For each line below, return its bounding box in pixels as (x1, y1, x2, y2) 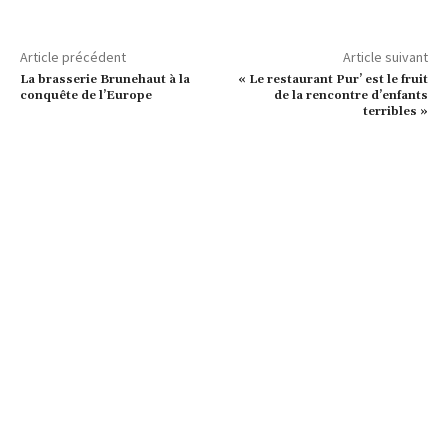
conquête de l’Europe (20, 88, 152, 104)
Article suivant (342, 48, 428, 67)
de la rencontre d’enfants (273, 88, 428, 104)
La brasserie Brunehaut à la (20, 72, 190, 88)
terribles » (362, 104, 428, 120)
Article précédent (20, 48, 126, 67)
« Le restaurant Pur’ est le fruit (237, 72, 428, 88)
